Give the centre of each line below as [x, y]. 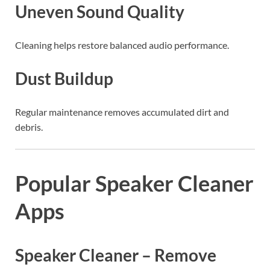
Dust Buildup [64, 79]
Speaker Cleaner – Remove [116, 255]
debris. [29, 127]
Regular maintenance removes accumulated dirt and [122, 112]
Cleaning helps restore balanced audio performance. [122, 45]
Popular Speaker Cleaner [134, 183]
